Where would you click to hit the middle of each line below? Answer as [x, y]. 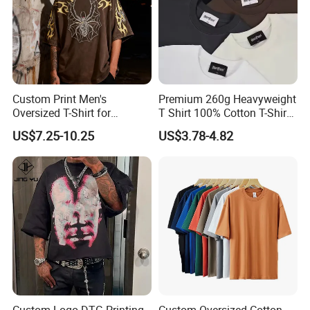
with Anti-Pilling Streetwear [224, 127]
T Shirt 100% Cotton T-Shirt [224, 113]
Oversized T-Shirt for [62, 113]
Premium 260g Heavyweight [227, 99]
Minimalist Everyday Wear [76, 127]
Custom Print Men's [60, 99]
